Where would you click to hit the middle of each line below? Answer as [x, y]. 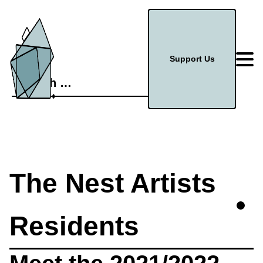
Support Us [192, 59]
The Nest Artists [113, 183]
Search [26, 77]
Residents [74, 226]
